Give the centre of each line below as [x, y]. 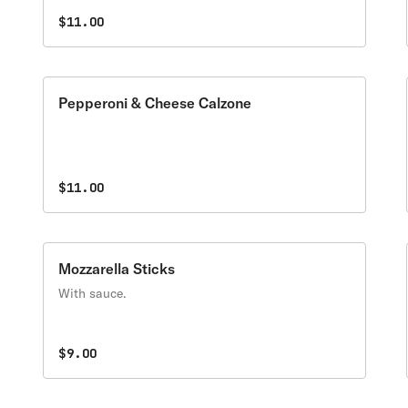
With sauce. [93, 293]
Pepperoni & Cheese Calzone [155, 103]
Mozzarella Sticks [117, 269]
